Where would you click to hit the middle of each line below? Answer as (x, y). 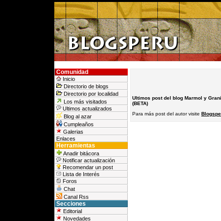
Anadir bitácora (81, 153)
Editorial (72, 211)
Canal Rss (75, 197)
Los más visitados (85, 102)
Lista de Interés (80, 174)
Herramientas (76, 146)
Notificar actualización (88, 160)
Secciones (71, 204)
